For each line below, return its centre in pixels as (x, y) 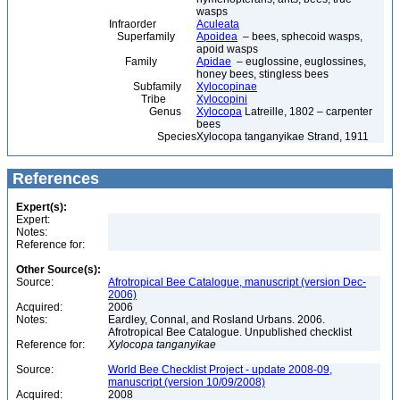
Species (104, 137)
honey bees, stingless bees (262, 74)
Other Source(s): (58, 270)
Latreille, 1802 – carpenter (307, 112)
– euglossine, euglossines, (299, 62)
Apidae (214, 62)
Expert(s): (42, 207)
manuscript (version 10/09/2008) (187, 382)
